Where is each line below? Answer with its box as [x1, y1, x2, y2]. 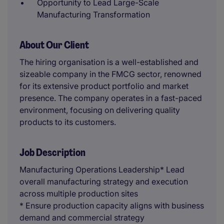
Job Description [19, 146, 85, 159]
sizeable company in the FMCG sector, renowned [19, 69, 201, 79]
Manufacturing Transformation [37, 9, 150, 19]
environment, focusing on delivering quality [19, 105, 180, 115]
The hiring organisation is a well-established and [19, 57, 198, 67]
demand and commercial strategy [19, 212, 144, 222]
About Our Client [19, 38, 89, 51]
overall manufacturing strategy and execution [19, 176, 188, 186]
